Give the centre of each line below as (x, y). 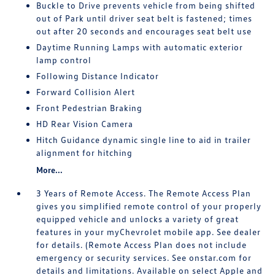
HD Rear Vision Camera (85, 124)
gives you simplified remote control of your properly (149, 206)
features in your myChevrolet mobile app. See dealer (149, 232)
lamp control (64, 60)
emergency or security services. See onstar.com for (144, 258)
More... (50, 170)
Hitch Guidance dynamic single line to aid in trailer (144, 140)
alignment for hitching (85, 153)
